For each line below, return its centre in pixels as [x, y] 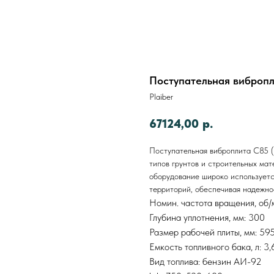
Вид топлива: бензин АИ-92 [206, 261]
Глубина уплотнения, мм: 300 [207, 217]
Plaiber [161, 97]
